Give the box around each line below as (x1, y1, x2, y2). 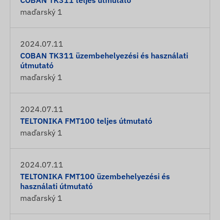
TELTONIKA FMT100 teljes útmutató (20, 116, 152, 126)
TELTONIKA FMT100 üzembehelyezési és (20, 171, 170, 181)
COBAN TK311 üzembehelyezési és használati (20, 51, 188, 60)
